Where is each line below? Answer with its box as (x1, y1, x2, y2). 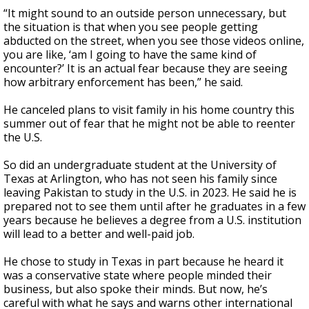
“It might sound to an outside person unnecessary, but (3, 6, 286, 21)
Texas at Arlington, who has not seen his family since (3, 171, 277, 186)
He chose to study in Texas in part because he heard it (3, 254, 283, 269)
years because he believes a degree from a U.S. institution (3, 212, 301, 228)
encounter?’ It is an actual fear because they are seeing (3, 61, 288, 76)
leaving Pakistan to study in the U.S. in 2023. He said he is (3, 185, 297, 200)
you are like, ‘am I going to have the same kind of (3, 47, 257, 62)
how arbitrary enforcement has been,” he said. (3, 74, 243, 90)
